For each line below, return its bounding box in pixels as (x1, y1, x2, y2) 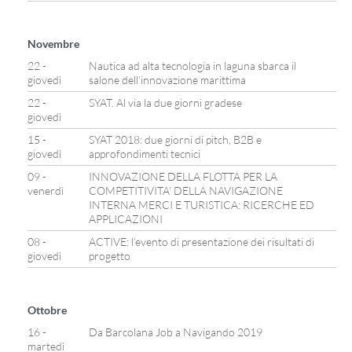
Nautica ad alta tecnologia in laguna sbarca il (89, 59, 296, 72)
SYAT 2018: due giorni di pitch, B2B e (89, 133, 262, 146)
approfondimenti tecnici (89, 147, 200, 160)
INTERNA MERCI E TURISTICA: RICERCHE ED (89, 198, 314, 211)
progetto (89, 249, 130, 262)
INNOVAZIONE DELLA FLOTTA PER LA (89, 170, 277, 183)
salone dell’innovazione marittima (89, 73, 246, 86)
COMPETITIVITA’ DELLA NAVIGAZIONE (89, 184, 283, 197)
